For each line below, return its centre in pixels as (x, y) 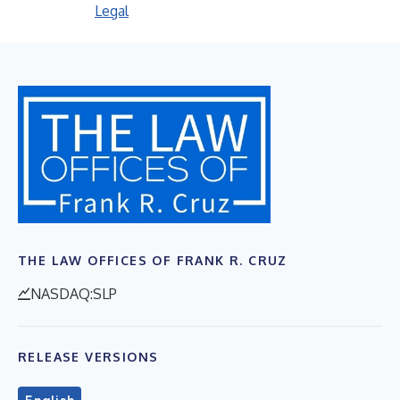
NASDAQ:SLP (74, 293)
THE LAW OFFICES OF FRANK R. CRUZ (153, 260)
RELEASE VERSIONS (88, 356)
